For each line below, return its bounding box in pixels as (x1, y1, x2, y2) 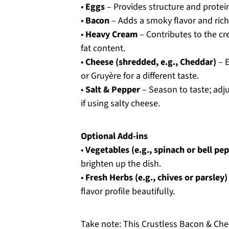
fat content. (81, 42, 125, 55)
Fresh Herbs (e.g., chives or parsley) (85, 171, 227, 184)
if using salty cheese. (81, 97, 160, 110)
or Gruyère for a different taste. (81, 70, 199, 82)
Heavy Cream (85, 28, 138, 41)
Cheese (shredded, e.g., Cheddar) (85, 56, 216, 68)
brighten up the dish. (81, 157, 161, 170)
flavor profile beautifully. (81, 185, 175, 198)
